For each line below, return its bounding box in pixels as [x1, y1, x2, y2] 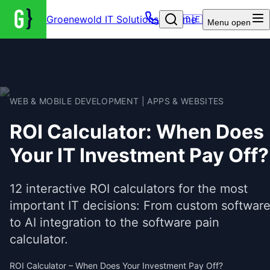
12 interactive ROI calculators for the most [10, 181, 248, 196]
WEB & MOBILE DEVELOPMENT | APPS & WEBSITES [10, 96, 224, 106]
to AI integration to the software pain [10, 215, 219, 230]
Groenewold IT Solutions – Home [46, 13, 196, 25]
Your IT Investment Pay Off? [10, 143, 269, 168]
